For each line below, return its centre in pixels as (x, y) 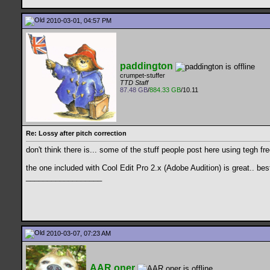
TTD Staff (134, 83)
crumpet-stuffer (143, 76)
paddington (146, 66)
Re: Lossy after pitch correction (76, 133)
